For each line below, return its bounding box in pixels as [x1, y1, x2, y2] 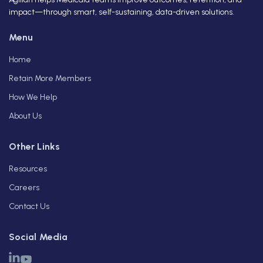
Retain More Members [9, 73, 91, 83]
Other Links [9, 141, 60, 152]
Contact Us [9, 201, 49, 211]
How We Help [9, 92, 57, 102]
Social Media [9, 231, 68, 242]
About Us [9, 111, 42, 121]
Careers [9, 183, 39, 193]
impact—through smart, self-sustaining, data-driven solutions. [9, 7, 234, 17]
